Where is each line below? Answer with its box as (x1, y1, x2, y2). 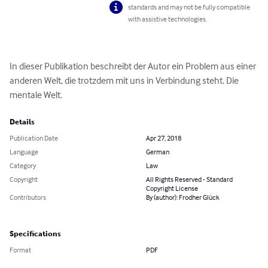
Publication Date (10, 133, 58, 143)
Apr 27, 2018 (146, 133, 181, 143)
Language (10, 147, 38, 157)
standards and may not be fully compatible (128, 2, 251, 12)
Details (10, 118, 35, 127)
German (146, 147, 169, 157)
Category (10, 161, 36, 170)
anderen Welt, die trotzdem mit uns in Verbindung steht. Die (10, 74, 240, 87)
